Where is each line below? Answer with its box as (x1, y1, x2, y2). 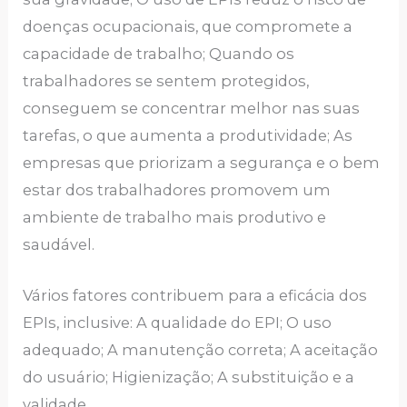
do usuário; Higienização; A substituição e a (23, 368, 355, 387)
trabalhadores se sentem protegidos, (23, 72, 310, 91)
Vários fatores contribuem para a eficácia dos (23, 286, 368, 305)
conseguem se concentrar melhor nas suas (23, 99, 361, 118)
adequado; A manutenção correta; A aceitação (23, 341, 379, 360)
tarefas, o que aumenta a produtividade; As (23, 126, 353, 145)
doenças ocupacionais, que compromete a (23, 17, 353, 36)
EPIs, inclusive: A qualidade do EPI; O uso (23, 313, 333, 333)
